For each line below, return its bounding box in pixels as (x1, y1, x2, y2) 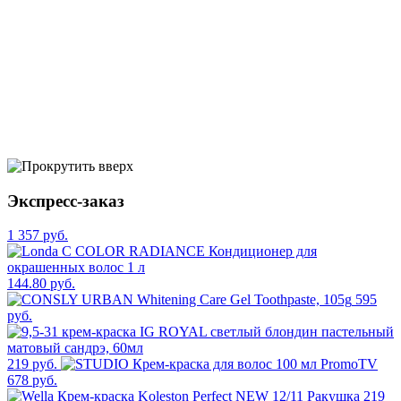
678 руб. (7, 372, 57, 388)
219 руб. (7, 356, 57, 372)
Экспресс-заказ (7, 191, 124, 210)
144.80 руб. (7, 276, 75, 292)
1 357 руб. (7, 227, 68, 243)
